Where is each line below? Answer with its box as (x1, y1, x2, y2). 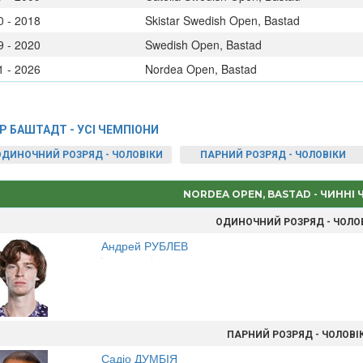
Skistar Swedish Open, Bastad (144, 12, 300, 28)
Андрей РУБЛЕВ (101, 237, 189, 254)
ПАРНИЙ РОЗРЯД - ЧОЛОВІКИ (199, 149, 346, 160)
